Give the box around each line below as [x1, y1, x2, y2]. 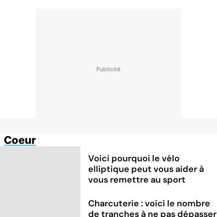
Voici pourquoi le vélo [88, 152, 180, 164]
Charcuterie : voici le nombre [88, 197, 211, 209]
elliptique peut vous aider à [88, 163, 204, 175]
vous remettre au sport [88, 173, 186, 186]
